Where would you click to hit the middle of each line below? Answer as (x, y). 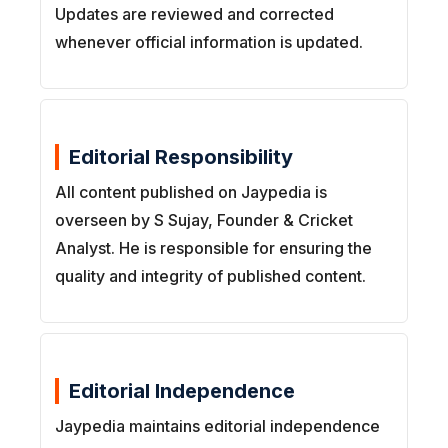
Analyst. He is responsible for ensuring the (213, 248)
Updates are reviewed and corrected (194, 14)
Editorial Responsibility (181, 157)
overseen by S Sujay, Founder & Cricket (204, 220)
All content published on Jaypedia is (191, 192)
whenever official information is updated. (209, 42)
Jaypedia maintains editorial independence (217, 426)
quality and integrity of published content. (210, 276)
